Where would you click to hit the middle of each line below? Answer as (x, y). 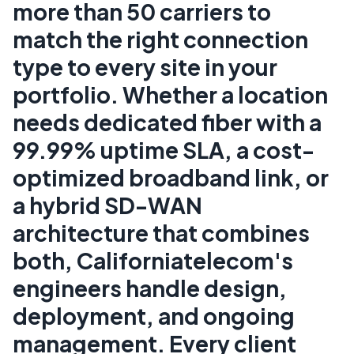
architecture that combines (161, 233)
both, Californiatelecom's (153, 261)
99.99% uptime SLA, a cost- (164, 150)
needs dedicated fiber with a (167, 122)
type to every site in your (145, 67)
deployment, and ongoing (154, 316)
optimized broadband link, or (171, 178)
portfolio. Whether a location (170, 95)
